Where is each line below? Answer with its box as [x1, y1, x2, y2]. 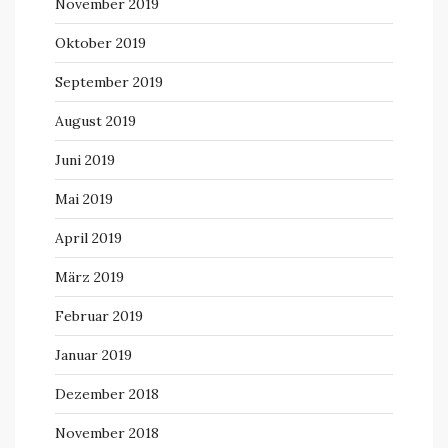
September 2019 [55, 73, 163, 91]
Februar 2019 [55, 307, 143, 325]
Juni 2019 [55, 151, 115, 169]
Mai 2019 [55, 190, 113, 208]
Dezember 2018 [55, 385, 159, 403]
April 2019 [55, 229, 122, 247]
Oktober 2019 [55, 34, 146, 52]
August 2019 [55, 112, 136, 130]
